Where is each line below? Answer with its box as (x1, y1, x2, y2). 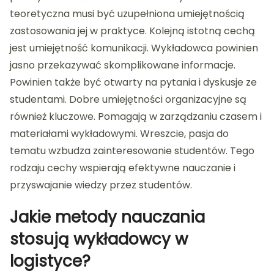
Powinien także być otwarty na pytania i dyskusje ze (10, 75, 257, 89)
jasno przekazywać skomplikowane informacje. (10, 57, 235, 72)
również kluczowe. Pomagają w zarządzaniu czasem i (10, 109, 262, 124)
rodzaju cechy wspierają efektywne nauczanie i (10, 160, 235, 175)
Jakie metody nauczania (10, 206, 205, 228)
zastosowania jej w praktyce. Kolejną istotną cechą (10, 23, 255, 38)
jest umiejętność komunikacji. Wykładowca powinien (10, 40, 258, 55)
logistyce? (10, 250, 91, 272)
